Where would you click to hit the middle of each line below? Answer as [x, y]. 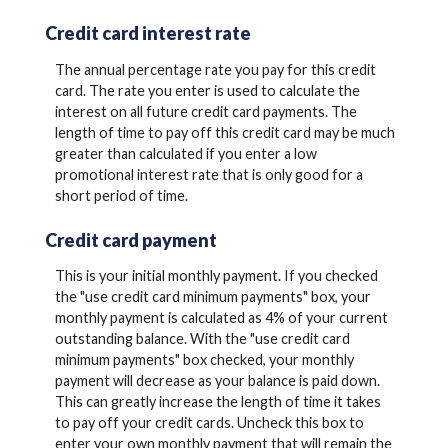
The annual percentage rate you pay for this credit [215, 69]
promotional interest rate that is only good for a [209, 174]
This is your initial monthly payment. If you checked [216, 276]
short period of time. [121, 195]
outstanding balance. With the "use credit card [202, 339]
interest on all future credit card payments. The [206, 111]
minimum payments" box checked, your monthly [204, 360]
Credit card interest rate [148, 33]
